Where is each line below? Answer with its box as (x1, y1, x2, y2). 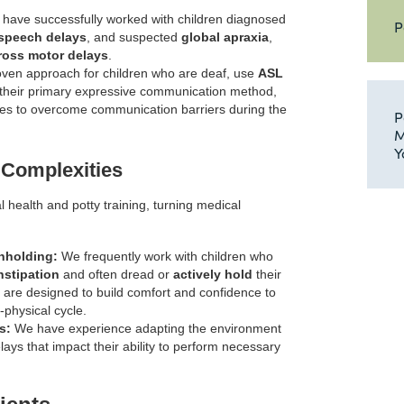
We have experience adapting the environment (11, 321, 281, 336)
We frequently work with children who (58, 249, 273, 264)
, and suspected (87, 30, 181, 45)
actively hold (173, 267, 252, 282)
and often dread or (60, 267, 173, 282)
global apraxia (181, 30, 269, 45)
